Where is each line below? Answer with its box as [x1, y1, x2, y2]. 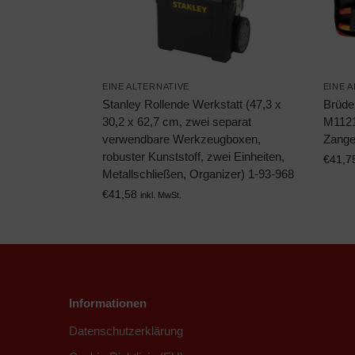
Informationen [69, 296, 147, 311]
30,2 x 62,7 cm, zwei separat [101, 115, 251, 129]
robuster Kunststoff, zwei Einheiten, [101, 150, 284, 164]
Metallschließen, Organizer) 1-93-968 [101, 167, 294, 181]
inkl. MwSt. [139, 190, 181, 200]
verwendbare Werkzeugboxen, [101, 132, 261, 147]
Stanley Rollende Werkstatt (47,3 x [101, 97, 281, 112]
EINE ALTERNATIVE [101, 82, 190, 92]
